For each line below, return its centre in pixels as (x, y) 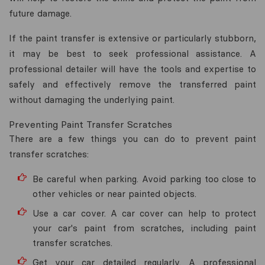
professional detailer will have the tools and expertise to (132, 69)
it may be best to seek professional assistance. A (132, 53)
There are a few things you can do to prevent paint (132, 138)
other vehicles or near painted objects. (114, 193)
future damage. (40, 13)
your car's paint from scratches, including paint (144, 228)
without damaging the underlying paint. (92, 99)
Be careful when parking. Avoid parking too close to (144, 179)
